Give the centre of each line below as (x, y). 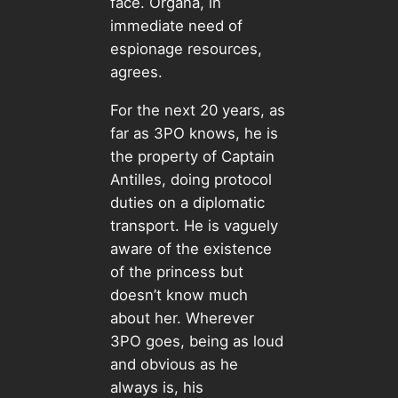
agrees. (138, 72)
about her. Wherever (182, 318)
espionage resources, (186, 49)
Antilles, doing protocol (191, 180)
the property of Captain (192, 157)
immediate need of (176, 26)
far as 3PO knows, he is (194, 134)
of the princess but (176, 272)
